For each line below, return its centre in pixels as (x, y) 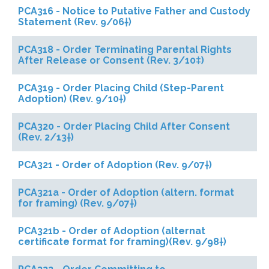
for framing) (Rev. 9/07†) (77, 203)
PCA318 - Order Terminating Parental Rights (125, 50)
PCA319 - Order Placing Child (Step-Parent (121, 88)
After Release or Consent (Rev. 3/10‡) (111, 60)
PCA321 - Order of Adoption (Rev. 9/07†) (115, 165)
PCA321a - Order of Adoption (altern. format (126, 192)
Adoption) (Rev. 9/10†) (72, 99)
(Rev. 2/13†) (46, 137)
